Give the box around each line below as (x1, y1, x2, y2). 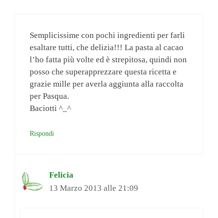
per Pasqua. (30, 91, 69, 101)
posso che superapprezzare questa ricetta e (30, 67, 177, 77)
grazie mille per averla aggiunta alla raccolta (30, 79, 183, 89)
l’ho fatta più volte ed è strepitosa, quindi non (30, 55, 187, 65)
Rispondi (30, 129, 54, 137)
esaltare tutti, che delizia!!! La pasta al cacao (30, 43, 183, 53)
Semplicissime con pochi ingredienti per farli (30, 31, 185, 40)
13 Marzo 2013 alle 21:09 (49, 183, 138, 193)
